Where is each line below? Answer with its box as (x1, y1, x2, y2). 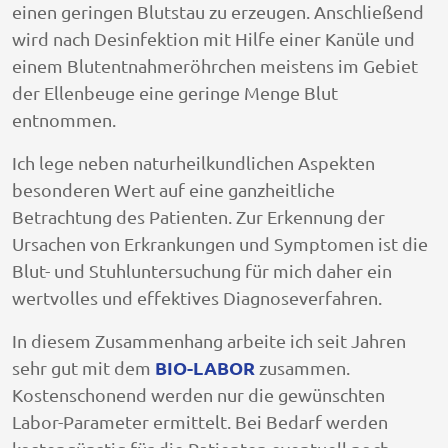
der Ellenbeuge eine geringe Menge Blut (12, 81, 338, 103)
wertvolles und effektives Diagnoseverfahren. (12, 286, 382, 308)
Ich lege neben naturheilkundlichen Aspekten (12, 151, 375, 173)
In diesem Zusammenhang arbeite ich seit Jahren (12, 329, 406, 351)
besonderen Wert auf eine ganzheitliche (12, 178, 335, 200)
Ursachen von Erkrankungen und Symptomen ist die (12, 232, 428, 254)
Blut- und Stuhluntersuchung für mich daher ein (12, 259, 392, 281)
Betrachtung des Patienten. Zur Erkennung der (12, 205, 385, 227)
